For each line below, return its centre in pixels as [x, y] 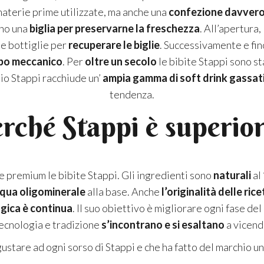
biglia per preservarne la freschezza [115, 29]
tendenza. [132, 95]
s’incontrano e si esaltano [163, 225]
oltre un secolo [121, 62]
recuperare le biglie [114, 45]
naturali [233, 175]
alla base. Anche [123, 192]
